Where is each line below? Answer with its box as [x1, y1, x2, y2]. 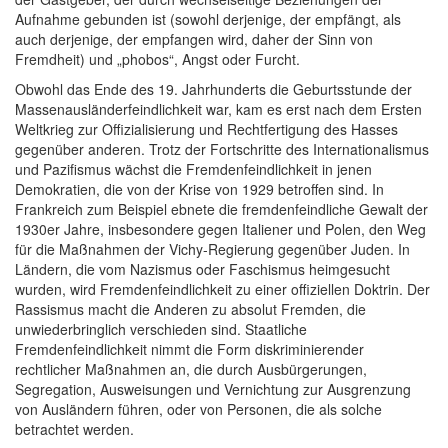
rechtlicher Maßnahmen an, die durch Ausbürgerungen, [15, 358, 367, 379]
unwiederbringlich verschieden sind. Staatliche [15, 318, 307, 339]
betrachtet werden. [15, 418, 134, 439]
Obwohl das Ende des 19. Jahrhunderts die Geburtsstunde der [15, 78, 412, 99]
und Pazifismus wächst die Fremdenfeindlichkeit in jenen [15, 158, 372, 179]
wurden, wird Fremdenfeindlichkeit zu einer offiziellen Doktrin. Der [15, 278, 430, 299]
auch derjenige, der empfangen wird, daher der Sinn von [15, 28, 373, 49]
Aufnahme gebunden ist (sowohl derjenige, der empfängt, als [15, 8, 401, 29]
